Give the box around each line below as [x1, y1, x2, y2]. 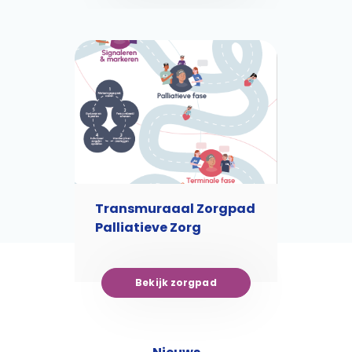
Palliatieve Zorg [95, 218, 201, 236]
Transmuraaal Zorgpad [95, 200, 255, 218]
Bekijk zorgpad [135, 276, 217, 289]
